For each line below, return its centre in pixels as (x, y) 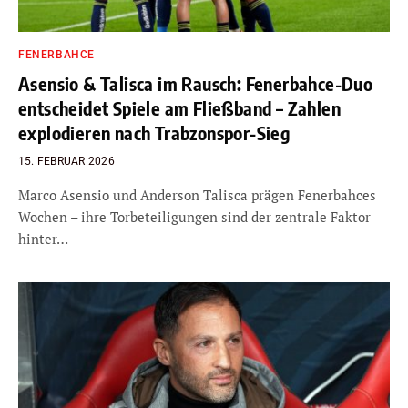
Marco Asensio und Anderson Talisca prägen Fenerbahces (197, 195)
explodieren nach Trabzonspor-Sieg (154, 133)
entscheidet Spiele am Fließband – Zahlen (179, 108)
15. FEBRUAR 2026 (66, 161)
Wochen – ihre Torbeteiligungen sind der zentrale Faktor (194, 217)
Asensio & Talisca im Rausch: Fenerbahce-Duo (196, 83)
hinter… (43, 239)
